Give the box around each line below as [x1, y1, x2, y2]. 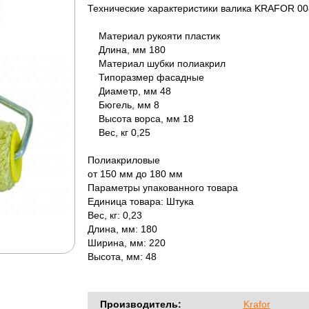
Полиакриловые [87, 155, 160, 166]
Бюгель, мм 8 [87, 100, 159, 110]
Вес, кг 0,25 [87, 128, 150, 138]
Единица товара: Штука [87, 197, 194, 207]
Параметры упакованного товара [87, 183, 238, 193]
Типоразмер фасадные [87, 72, 204, 83]
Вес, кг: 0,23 [87, 210, 142, 221]
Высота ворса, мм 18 [87, 114, 194, 124]
